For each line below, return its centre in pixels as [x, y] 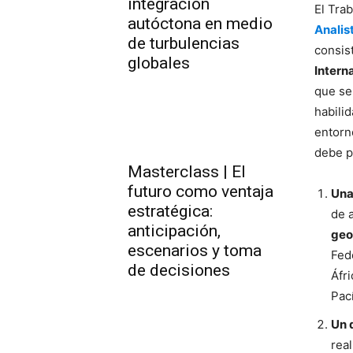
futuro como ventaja [201, 192]
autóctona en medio [200, 23]
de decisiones [179, 271]
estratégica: [170, 212]
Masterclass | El [187, 172]
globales [159, 63]
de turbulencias [184, 43]
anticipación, [174, 231]
